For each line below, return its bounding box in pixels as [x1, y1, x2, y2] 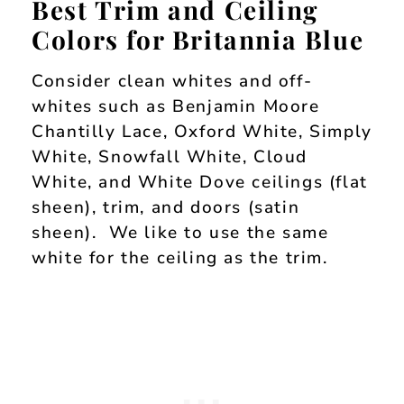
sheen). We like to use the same [32, 221, 329, 245]
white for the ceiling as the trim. [32, 246, 328, 271]
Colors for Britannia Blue [32, 23, 364, 57]
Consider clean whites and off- [32, 69, 313, 94]
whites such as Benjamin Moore [32, 95, 320, 119]
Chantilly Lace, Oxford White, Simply [32, 120, 372, 144]
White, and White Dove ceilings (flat [32, 170, 368, 195]
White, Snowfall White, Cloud [32, 145, 308, 170]
